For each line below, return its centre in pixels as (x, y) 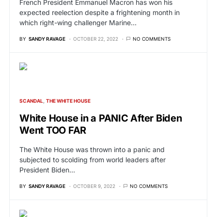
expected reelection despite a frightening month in (100, 12)
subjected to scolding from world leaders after (93, 159)
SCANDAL (31, 101)
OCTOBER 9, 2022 (94, 186)
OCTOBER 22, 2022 (96, 39)
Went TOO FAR (53, 130)
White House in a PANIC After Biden (101, 118)
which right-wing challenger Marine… (78, 22)
